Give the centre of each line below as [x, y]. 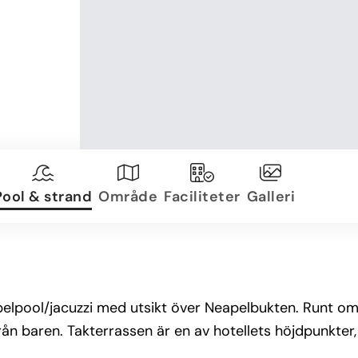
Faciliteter [202, 196]
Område [128, 196]
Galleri [270, 196]
